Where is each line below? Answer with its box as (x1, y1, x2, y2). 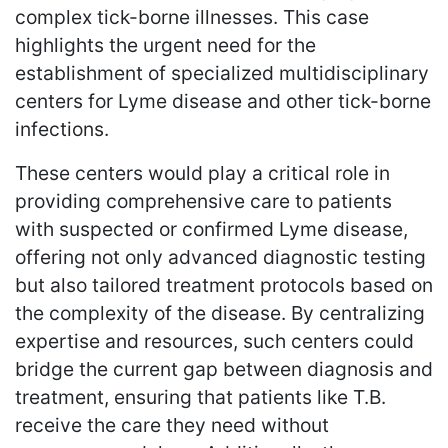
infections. (15, 116, 109, 141)
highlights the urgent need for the (15, 32, 316, 57)
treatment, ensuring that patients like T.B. (15, 384, 386, 409)
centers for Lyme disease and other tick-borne (15, 88, 431, 113)
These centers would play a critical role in (15, 160, 390, 185)
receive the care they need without (15, 412, 329, 437)
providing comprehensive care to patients (15, 188, 392, 213)
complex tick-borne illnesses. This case (15, 4, 369, 29)
